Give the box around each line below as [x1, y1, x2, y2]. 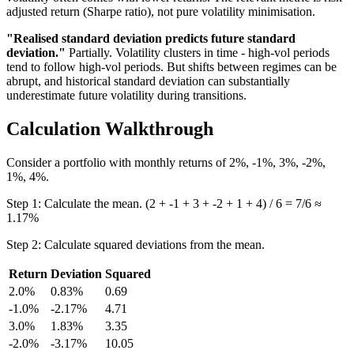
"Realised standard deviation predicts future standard [6, 31, 296, 45]
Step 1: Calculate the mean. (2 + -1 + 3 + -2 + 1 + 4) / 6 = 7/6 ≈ [6, 196, 322, 210]
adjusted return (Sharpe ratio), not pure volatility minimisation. [6, 4, 315, 18]
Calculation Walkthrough [6, 118, 213, 139]
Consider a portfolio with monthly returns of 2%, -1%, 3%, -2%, [6, 155, 326, 169]
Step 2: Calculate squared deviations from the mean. [6, 237, 265, 251]
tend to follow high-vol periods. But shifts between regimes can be [6, 59, 337, 73]
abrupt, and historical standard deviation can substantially [6, 73, 290, 88]
